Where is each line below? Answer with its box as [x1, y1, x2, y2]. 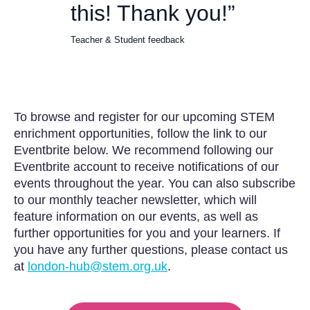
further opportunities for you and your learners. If [14, 226, 280, 240]
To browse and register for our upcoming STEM [14, 109, 275, 124]
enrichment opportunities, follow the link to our [14, 126, 267, 140]
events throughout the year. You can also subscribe [14, 176, 295, 190]
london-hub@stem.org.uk [28, 259, 167, 273]
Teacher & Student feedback [70, 34, 185, 45]
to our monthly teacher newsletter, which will [14, 192, 257, 207]
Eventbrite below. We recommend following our [14, 143, 273, 157]
